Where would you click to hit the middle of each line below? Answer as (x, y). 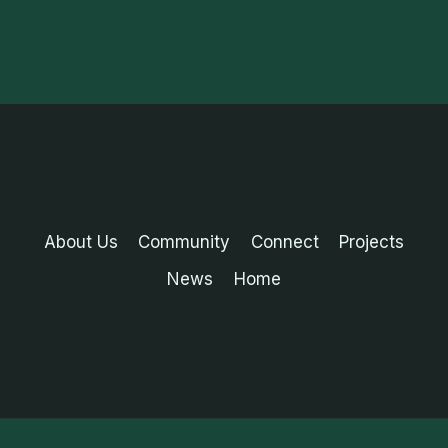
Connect (284, 241)
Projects (372, 241)
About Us (80, 241)
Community (184, 241)
